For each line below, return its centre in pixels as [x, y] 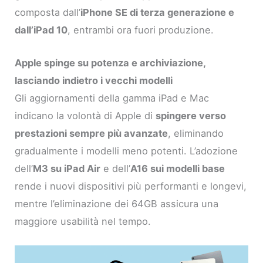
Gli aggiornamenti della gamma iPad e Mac [112, 98]
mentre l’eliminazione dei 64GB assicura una [117, 203]
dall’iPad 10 [41, 30]
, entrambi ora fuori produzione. [141, 30]
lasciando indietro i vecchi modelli [94, 80]
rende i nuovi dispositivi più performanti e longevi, [131, 186]
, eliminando [196, 133]
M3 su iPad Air [67, 168]
